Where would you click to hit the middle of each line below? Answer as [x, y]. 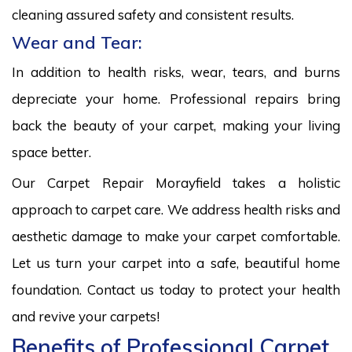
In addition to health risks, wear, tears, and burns [176, 71]
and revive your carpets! [86, 316]
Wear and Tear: [77, 42]
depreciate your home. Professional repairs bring [176, 98]
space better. [51, 152]
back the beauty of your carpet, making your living [176, 125]
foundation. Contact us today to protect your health [176, 289]
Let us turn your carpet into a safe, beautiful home [176, 262]
